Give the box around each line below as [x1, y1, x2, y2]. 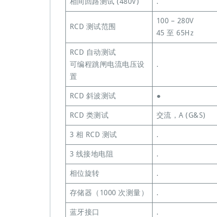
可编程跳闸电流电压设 [69, 60, 145, 69]
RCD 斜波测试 [69, 92, 116, 100]
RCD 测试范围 [69, 22, 116, 31]
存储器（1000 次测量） [69, 188, 148, 197]
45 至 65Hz [156, 29, 194, 37]
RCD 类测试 [69, 111, 108, 120]
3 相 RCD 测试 [69, 130, 117, 139]
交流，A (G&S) [156, 111, 206, 120]
